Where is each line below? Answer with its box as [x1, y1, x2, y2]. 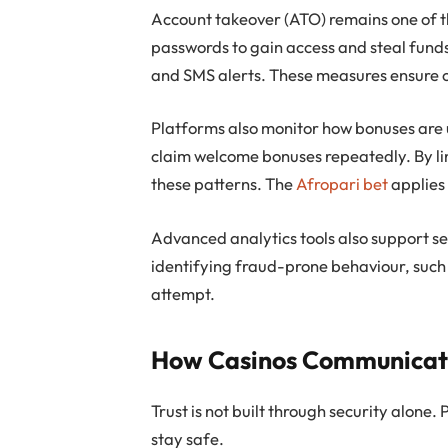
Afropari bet [296, 173, 389, 195]
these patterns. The [151, 173, 297, 195]
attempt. [151, 282, 216, 304]
